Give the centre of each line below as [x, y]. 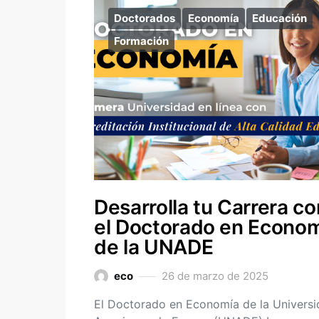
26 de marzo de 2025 [215, 276]
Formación [141, 41]
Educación [279, 18]
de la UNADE [154, 247]
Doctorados [145, 18]
